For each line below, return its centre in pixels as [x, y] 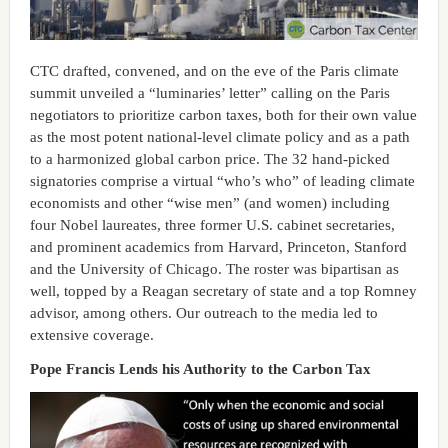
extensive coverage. [91, 334]
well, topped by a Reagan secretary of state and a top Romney [223, 290]
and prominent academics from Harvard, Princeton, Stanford [218, 246]
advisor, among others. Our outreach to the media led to [203, 312]
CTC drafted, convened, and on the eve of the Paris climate [214, 70]
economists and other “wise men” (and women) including [209, 202]
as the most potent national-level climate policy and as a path [219, 136]
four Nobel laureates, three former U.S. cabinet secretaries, [212, 224]
